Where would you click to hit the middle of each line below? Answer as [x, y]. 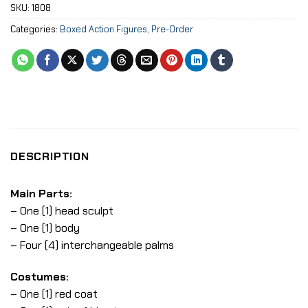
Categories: [35, 30]
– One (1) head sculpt [62, 211]
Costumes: [40, 276]
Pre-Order [172, 30]
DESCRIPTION [50, 157]
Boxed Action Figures [103, 30]
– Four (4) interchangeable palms [92, 245]
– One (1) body [45, 228]
